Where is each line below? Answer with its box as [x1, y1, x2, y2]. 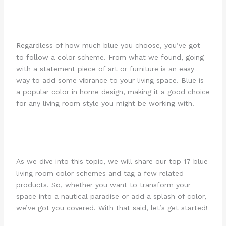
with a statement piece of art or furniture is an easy [16, 64, 194, 73]
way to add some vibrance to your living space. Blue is [16, 76, 204, 84]
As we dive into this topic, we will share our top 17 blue [16, 157, 208, 166]
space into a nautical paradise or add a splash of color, [16, 192, 206, 201]
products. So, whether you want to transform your [16, 181, 191, 189]
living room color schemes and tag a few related [16, 169, 184, 178]
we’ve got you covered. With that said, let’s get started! [16, 204, 208, 212]
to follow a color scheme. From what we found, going [16, 52, 204, 61]
